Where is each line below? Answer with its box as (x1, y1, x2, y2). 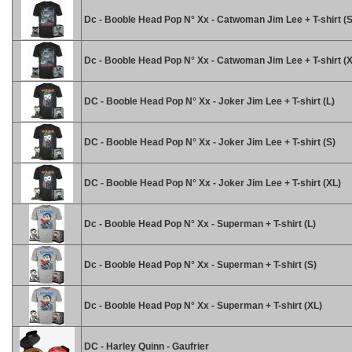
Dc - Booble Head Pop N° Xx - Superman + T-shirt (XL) (82, 300, 322, 311)
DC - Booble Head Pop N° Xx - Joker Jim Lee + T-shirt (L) (82, 96, 335, 107)
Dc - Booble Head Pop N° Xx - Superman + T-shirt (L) (82, 218, 316, 229)
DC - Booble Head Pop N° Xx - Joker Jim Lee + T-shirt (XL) (82, 178, 341, 189)
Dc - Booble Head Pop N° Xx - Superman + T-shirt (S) (82, 259, 317, 270)
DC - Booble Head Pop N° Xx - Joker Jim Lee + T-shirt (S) (82, 137, 335, 148)
